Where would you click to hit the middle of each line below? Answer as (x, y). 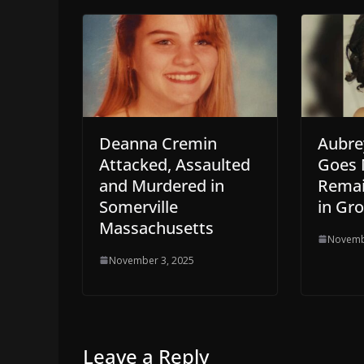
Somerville (139, 206)
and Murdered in (162, 185)
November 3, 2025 (152, 260)
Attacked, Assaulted (175, 164)
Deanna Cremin (158, 143)
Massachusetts (156, 227)
